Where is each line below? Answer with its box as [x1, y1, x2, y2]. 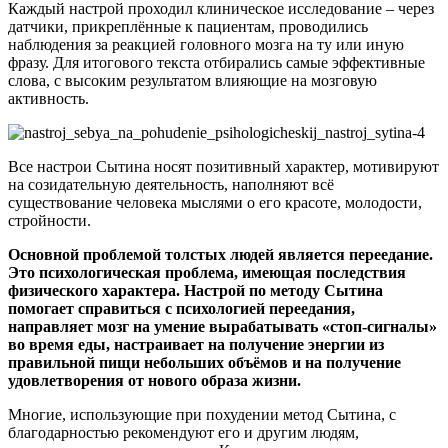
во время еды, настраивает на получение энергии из [8, 336, 384, 354]
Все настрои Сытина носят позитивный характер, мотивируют [8, 158, 439, 176]
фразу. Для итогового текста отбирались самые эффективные [8, 54, 425, 72]
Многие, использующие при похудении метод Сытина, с [8, 406, 396, 424]
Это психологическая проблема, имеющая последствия [8, 264, 406, 282]
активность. [8, 90, 89, 108]
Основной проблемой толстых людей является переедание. [8, 246, 433, 264]
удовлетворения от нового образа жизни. [8, 372, 301, 390]
